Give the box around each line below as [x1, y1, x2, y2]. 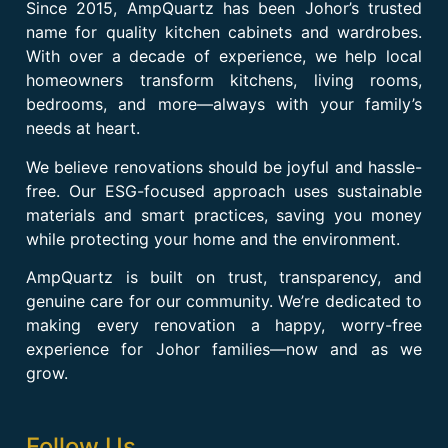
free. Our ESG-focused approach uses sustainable [26, 180, 422, 201]
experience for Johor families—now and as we [26, 339, 422, 360]
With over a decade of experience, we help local [26, 46, 422, 67]
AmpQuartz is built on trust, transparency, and [26, 267, 422, 288]
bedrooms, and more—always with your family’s [26, 94, 422, 115]
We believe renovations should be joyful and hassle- [26, 156, 422, 177]
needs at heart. [26, 118, 140, 139]
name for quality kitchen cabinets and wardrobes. [26, 22, 422, 43]
